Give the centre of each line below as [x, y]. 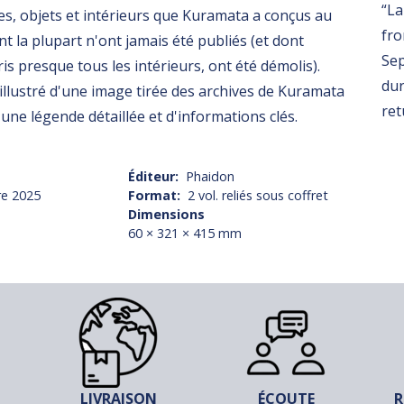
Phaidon [210, 177]
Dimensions [167, 215]
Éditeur [152, 177]
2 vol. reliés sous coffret [257, 196]
